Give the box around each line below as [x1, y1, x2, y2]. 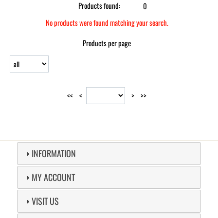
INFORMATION [31, 147, 76, 160]
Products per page [83, 37, 131, 48]
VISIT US [31, 195, 59, 207]
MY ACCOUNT [31, 171, 75, 183]
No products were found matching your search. [45, 17, 168, 28]
